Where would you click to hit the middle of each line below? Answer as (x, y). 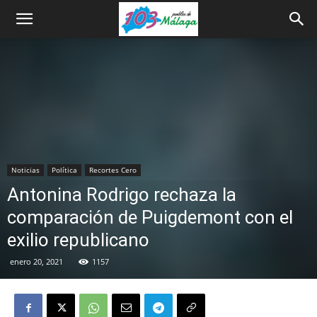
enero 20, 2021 (36, 261)
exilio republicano (78, 240)
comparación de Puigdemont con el (150, 217)
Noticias (25, 170)
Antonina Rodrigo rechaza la (122, 195)
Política (64, 170)
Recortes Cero (113, 170)
